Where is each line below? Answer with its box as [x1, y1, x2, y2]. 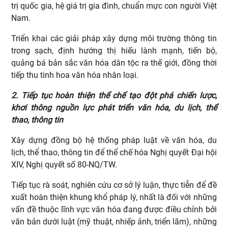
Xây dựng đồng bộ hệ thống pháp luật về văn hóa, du [11, 135, 217, 145]
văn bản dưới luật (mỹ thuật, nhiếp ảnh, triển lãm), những [11, 216, 217, 226]
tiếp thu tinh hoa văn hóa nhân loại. [11, 70, 145, 80]
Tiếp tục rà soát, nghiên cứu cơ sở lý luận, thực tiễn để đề [11, 180, 217, 190]
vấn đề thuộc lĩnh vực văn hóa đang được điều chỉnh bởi [11, 204, 217, 214]
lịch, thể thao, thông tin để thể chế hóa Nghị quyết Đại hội [11, 147, 217, 157]
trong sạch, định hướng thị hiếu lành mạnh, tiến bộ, [11, 45, 217, 55]
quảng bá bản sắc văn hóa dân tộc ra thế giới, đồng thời [11, 58, 217, 68]
